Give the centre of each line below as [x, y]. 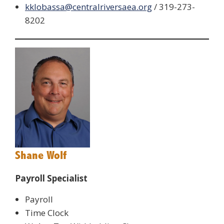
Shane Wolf [41, 155]
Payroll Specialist [51, 178]
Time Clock [47, 213]
